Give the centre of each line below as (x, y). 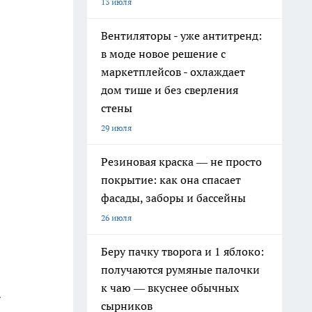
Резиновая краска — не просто (181, 162)
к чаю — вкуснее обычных (170, 288)
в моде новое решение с (163, 54)
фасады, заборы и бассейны (173, 198)
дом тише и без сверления (170, 90)
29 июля (116, 128)
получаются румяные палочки (180, 270)
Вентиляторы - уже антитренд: (181, 36)
